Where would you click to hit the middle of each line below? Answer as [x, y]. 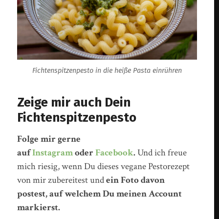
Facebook [115, 153]
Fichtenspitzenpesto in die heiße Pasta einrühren [107, 71]
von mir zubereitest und [62, 180]
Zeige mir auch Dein [74, 103]
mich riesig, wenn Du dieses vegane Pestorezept [104, 167]
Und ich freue [161, 153]
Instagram [53, 153]
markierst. [39, 208]
